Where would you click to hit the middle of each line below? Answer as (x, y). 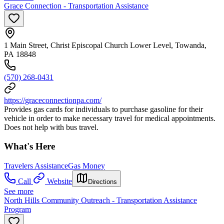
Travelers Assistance (36, 165)
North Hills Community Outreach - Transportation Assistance (100, 200)
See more (19, 191)
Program (17, 209)
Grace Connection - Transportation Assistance (76, 5)
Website (59, 181)
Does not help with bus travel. (51, 127)
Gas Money (86, 165)
